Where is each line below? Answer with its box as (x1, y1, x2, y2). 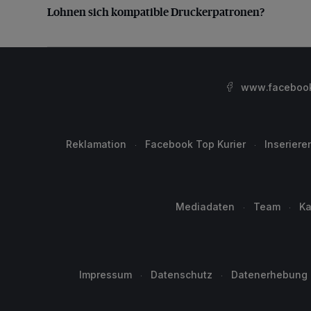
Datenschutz (151, 269, 212, 280)
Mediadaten (176, 201, 235, 212)
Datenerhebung (231, 269, 308, 280)
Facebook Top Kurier (145, 138, 246, 150)
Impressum (79, 269, 132, 280)
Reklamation (66, 138, 126, 150)
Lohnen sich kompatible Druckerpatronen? (47, 3, 264, 19)
